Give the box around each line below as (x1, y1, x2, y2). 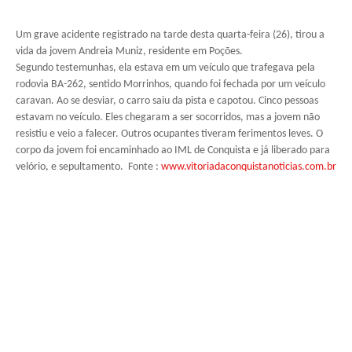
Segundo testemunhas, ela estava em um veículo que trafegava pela (16, 62, 315, 74)
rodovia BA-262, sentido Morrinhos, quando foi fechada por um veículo (16, 79, 325, 90)
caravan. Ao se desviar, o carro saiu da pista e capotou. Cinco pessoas (16, 95, 318, 107)
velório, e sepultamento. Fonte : (16, 161, 161, 173)
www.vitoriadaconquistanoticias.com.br (161, 161, 336, 173)
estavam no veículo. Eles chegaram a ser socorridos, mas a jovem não (16, 112, 320, 123)
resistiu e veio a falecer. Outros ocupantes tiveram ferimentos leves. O (16, 128, 323, 140)
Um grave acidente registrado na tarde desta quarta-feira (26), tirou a (16, 29, 324, 41)
